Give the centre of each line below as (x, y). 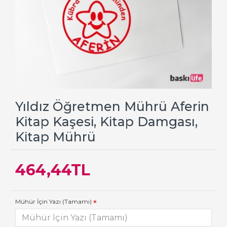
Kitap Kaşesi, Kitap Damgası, (106, 122)
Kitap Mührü (55, 137)
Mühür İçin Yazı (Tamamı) (53, 201)
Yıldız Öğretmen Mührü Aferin (112, 106)
